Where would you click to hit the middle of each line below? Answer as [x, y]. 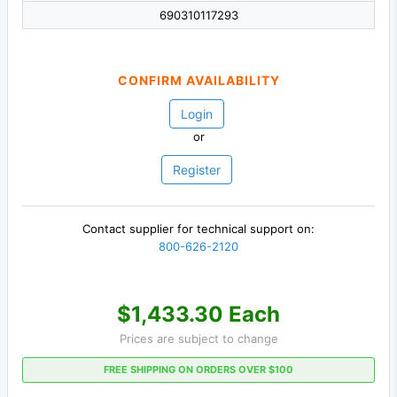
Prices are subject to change [198, 338]
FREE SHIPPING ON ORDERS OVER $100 [198, 369]
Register [197, 170]
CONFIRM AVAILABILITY [198, 81]
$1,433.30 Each [198, 314]
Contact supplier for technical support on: [198, 229]
